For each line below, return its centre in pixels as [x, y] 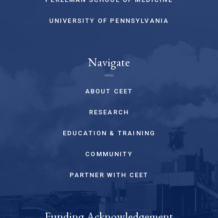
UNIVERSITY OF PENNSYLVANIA [109, 21]
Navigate [109, 62]
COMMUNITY [109, 154]
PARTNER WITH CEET [109, 175]
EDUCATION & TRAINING [109, 133]
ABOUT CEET [109, 91]
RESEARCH [109, 112]
